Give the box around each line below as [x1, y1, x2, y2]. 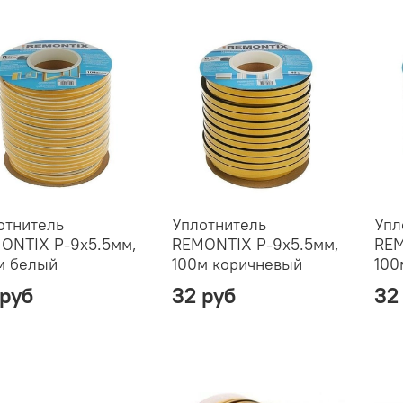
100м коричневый [171, 253, 302, 274]
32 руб [171, 281, 236, 309]
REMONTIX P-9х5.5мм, [171, 233, 339, 255]
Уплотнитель [171, 213, 266, 235]
